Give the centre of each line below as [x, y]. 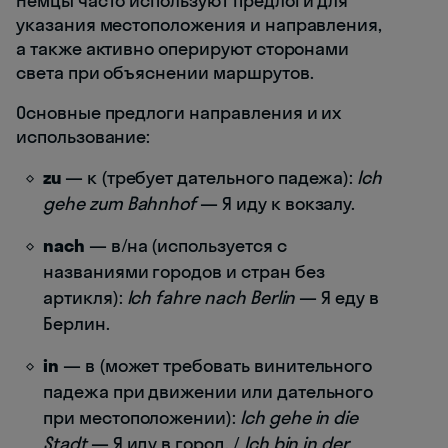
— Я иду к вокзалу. [276, 203]
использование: [83, 136]
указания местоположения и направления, [199, 24]
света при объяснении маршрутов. [165, 72]
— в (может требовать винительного [215, 365]
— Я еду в [337, 297]
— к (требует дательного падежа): [209, 177]
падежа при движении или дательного [208, 391]
